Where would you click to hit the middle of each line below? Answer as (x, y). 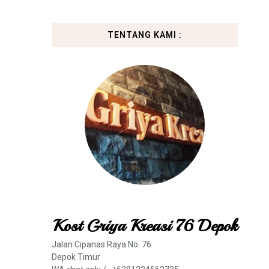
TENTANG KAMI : (145, 35)
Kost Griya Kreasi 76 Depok (145, 225)
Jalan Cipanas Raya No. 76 (101, 244)
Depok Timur (76, 257)
